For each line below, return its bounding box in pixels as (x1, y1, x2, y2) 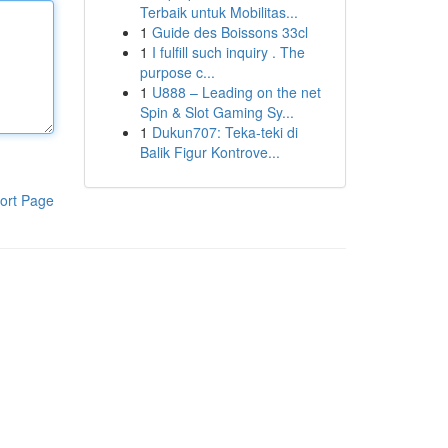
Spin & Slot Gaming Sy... (139, 102, 294, 122)
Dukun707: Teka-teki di (151, 122, 298, 142)
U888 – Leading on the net (151, 82, 321, 102)
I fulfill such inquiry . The (151, 42, 305, 62)
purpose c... (139, 62, 215, 82)
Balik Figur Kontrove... (139, 142, 280, 162)
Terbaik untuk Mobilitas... (139, 2, 298, 22)
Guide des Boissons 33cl (151, 22, 308, 42)
